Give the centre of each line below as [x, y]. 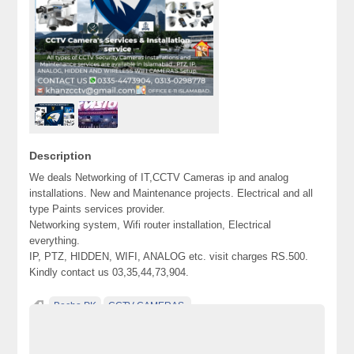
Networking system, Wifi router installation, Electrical [151, 225]
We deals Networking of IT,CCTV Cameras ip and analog [159, 177]
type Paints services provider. [98, 209]
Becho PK [75, 306]
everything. [55, 241]
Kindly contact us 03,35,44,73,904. [109, 272]
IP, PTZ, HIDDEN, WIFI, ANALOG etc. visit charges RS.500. [169, 256]
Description [61, 156]
